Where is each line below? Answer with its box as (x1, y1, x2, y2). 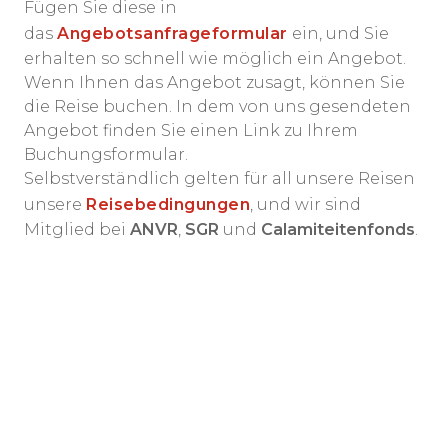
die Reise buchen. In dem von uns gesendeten (24, 97, 411, 116)
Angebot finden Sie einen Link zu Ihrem (24, 121, 358, 140)
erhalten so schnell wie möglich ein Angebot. (24, 49, 406, 68)
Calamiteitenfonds (261, 220, 415, 239)
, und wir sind (250, 195, 361, 214)
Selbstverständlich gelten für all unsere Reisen (24, 169, 415, 188)
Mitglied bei (24, 220, 130, 239)
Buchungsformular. (24, 145, 188, 164)
